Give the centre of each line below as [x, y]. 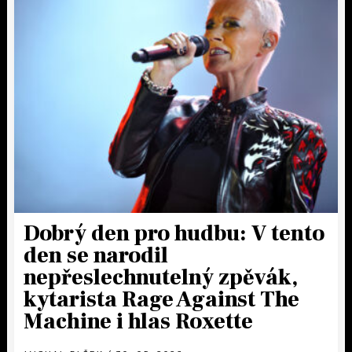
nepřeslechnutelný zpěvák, [161, 278]
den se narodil [96, 256]
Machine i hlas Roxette [138, 322]
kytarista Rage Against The [161, 300]
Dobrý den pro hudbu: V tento [174, 234]
